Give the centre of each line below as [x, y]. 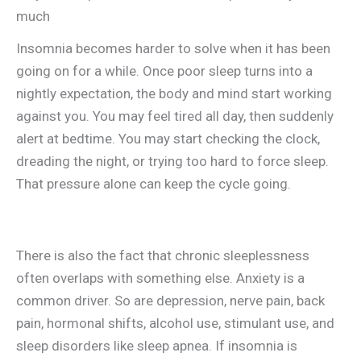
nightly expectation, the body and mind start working [174, 94]
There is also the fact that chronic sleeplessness [163, 255]
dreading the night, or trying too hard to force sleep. [172, 162]
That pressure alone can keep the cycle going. [154, 184]
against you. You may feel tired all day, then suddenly [175, 116]
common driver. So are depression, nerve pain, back [170, 300]
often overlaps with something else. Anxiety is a [160, 278]
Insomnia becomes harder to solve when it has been [173, 49]
